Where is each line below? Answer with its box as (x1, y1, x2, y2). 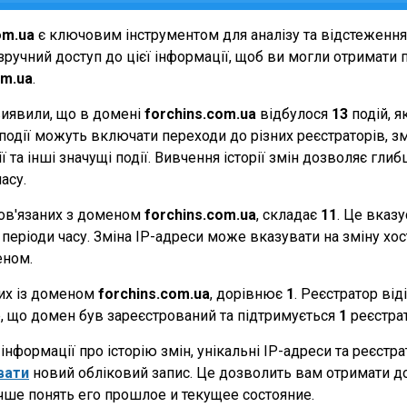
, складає (256, 206, 321, 223)
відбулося (256, 105, 332, 123)
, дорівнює (210, 285, 286, 303)
